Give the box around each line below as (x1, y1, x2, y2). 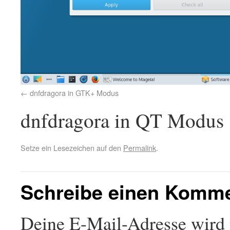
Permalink (123, 142, 156, 153)
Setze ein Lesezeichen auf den (21, 142, 123, 153)
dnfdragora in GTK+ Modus (30, 87, 119, 98)
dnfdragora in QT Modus (21, 107, 224, 133)
